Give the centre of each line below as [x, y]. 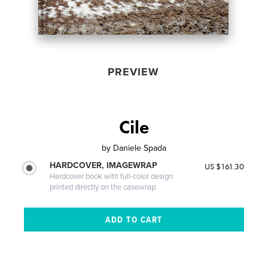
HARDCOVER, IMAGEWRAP [104, 165]
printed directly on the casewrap [103, 187]
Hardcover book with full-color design [112, 176]
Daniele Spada [140, 148]
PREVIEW [133, 71]
